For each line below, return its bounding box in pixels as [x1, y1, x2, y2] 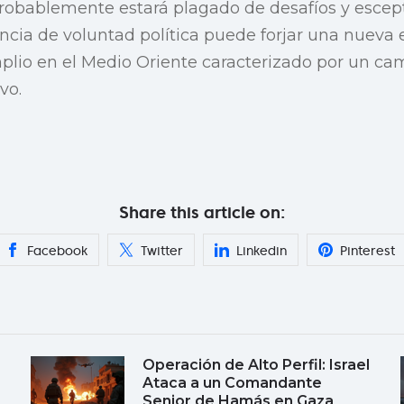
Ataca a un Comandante [142, 373, 322, 391]
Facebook [27, 242, 87, 259]
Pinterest [340, 242, 395, 259]
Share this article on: [119, 201, 285, 223]
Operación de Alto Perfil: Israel [142, 355, 370, 373]
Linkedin [236, 242, 287, 259]
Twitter [141, 242, 183, 259]
